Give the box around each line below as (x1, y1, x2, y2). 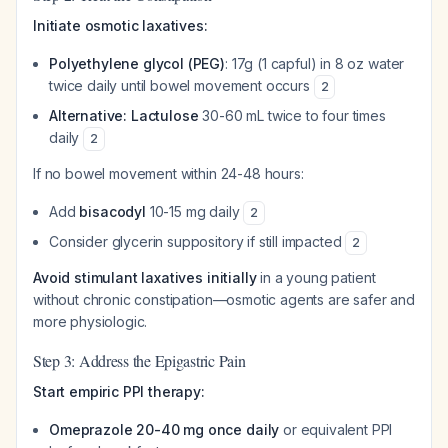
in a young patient (256, 269, 376, 286)
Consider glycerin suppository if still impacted (49, 233, 346, 250)
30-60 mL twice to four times (198, 107, 386, 124)
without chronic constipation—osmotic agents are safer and (33, 291, 415, 308)
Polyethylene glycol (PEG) (49, 55, 225, 72)
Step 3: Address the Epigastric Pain (33, 350, 246, 371)
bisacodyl (79, 203, 146, 220)
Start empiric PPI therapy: (33, 383, 205, 400)
